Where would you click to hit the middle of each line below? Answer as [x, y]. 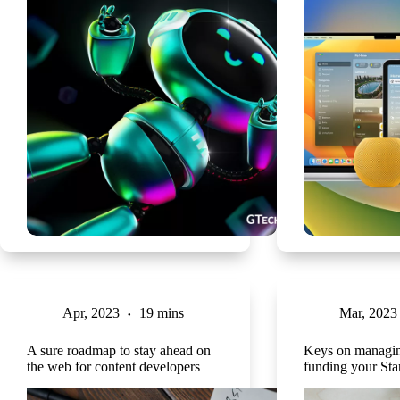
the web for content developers [113, 367]
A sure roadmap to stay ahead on [119, 351]
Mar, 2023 [368, 313]
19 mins [162, 313]
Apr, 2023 [91, 313]
